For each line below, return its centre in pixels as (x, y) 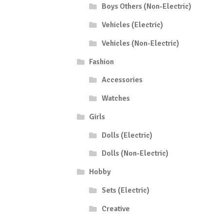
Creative (116, 209)
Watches (116, 99)
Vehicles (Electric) (132, 25)
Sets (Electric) (125, 190)
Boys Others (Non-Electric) (146, 7)
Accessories (122, 80)
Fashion (102, 62)
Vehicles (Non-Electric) (140, 43)
